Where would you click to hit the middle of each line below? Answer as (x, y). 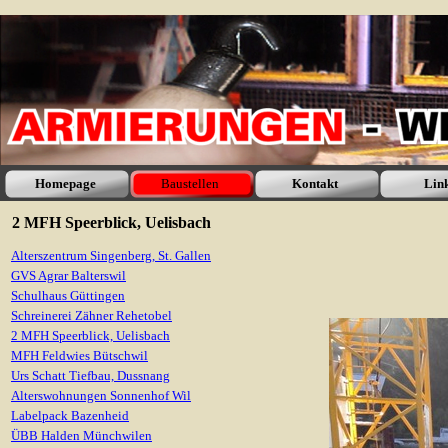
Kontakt (315, 183)
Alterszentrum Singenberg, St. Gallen (111, 255)
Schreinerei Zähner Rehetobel (91, 315)
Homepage (65, 183)
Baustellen (190, 183)
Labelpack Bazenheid (70, 415)
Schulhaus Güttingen (68, 295)
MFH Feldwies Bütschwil (79, 355)
